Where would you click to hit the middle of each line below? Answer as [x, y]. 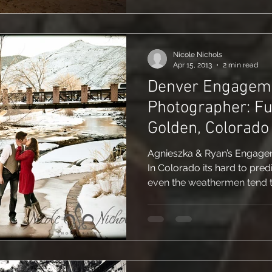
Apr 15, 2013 [192, 65]
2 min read [240, 65]
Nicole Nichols [198, 55]
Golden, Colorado [208, 129]
